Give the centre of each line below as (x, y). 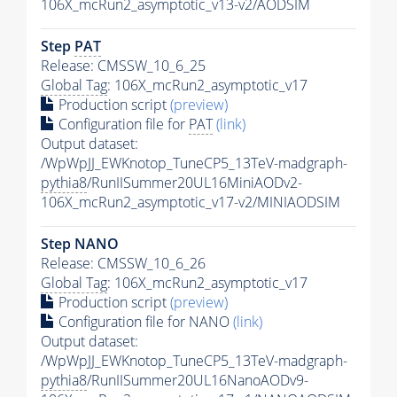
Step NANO (80, 243)
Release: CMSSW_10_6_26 (123, 263)
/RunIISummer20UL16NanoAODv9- (198, 380)
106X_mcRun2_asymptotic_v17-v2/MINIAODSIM (191, 202)
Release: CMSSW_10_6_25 (123, 65)
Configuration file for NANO (144, 321)
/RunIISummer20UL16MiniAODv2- (195, 182)
